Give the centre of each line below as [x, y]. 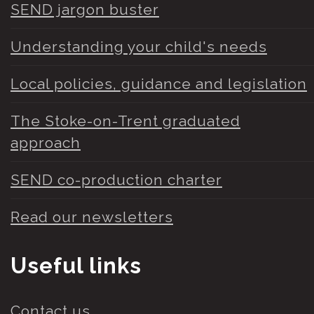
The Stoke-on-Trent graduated [125, 121]
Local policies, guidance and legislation [159, 84]
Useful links [76, 266]
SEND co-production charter [116, 180]
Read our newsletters [92, 217]
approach [46, 143]
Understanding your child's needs [139, 47]
